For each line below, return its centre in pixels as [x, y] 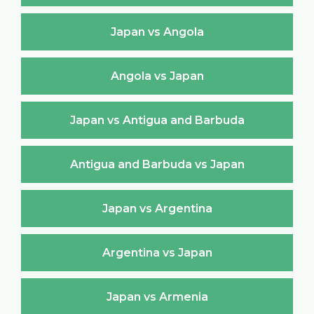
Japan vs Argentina [157, 208]
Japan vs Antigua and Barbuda [157, 120]
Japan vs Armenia [157, 296]
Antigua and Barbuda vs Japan [157, 164]
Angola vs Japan [157, 76]
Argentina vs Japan [157, 252]
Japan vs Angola [157, 32]
